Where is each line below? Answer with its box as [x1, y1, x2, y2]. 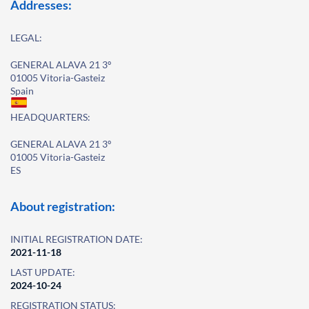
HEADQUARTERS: [10, 111, 90, 123]
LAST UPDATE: [10, 266, 75, 278]
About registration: [10, 199, 115, 214]
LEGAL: [10, 32, 42, 43]
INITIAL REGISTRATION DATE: [10, 233, 143, 245]
